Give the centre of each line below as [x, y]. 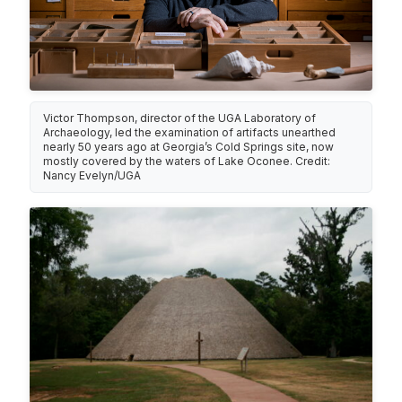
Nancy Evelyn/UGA [92, 176]
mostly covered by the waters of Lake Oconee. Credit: [187, 162]
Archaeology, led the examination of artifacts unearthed [190, 133]
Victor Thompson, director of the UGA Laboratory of [180, 118]
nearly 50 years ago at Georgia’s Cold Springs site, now [189, 147]
